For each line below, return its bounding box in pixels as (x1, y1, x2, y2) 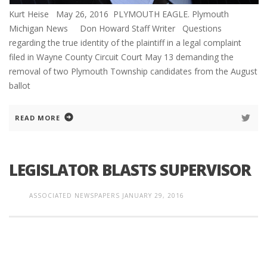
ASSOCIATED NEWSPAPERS (29, 191, 120, 200)
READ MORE (15, 113, 60, 122)
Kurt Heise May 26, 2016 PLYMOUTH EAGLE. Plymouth (9, 8, 229, 20)
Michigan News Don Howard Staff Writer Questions (9, 22, 222, 34)
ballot (9, 79, 30, 91)
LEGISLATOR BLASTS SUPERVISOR (9, 159, 251, 181)
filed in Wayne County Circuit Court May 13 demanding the (9, 51, 234, 63)
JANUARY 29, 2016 (122, 191, 184, 200)
